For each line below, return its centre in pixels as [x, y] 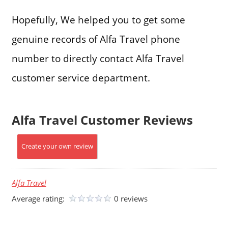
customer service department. [81, 78]
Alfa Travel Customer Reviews [102, 120]
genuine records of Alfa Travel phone [96, 39]
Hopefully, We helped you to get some [98, 20]
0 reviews [131, 199]
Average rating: [39, 199]
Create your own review [57, 146]
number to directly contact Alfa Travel [98, 59]
